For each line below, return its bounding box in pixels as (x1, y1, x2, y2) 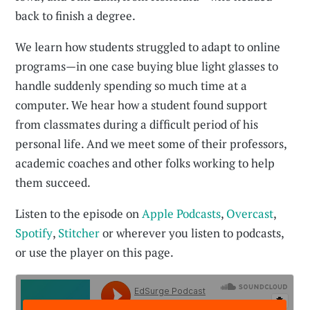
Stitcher (58, 225, 100, 241)
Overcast (226, 206, 274, 222)
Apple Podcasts (142, 206, 221, 222)
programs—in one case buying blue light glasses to (15, 58, 279, 75)
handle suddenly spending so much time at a (15, 77, 248, 94)
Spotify (15, 225, 53, 241)
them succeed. (15, 174, 91, 191)
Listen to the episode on (15, 206, 143, 222)
